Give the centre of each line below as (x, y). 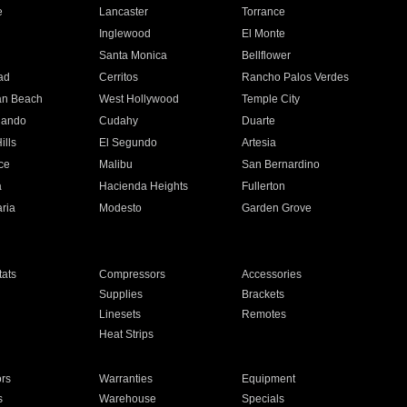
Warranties (125, 379)
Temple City (271, 99)
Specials (263, 399)
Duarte (259, 121)
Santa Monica (133, 55)
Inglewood (124, 34)
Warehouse (127, 399)
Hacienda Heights (143, 186)
